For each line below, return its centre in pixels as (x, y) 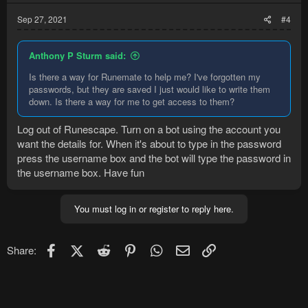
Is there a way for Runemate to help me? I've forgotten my (145, 76)
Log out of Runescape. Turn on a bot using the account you (149, 129)
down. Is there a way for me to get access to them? (132, 101)
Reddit (127, 248)
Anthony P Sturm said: (77, 55)
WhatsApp (188, 248)
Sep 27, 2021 (42, 19)
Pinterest (158, 248)
